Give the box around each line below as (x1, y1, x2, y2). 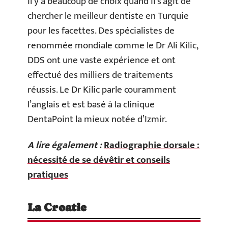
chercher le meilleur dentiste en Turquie (27, 8, 189, 24)
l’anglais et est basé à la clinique (27, 96, 155, 112)
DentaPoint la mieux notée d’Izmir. (27, 111, 167, 127)
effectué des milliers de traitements (27, 67, 173, 83)
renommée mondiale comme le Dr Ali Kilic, (27, 37, 198, 53)
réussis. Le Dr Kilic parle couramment (27, 81, 176, 98)
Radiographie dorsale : (104, 137, 199, 153)
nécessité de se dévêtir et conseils (27, 152, 170, 168)
